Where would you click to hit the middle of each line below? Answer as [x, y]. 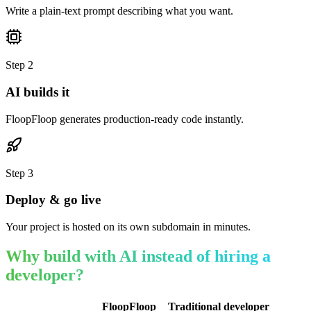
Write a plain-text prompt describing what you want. [119, 11]
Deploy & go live [53, 200]
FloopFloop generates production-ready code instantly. [125, 119]
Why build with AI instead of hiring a [138, 256]
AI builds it [37, 92]
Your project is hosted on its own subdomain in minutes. [128, 226]
